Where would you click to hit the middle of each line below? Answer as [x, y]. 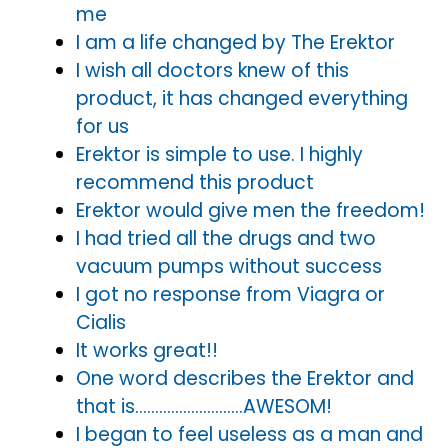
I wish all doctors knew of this [212, 70]
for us [102, 126]
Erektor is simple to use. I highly [219, 154]
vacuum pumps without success [229, 266]
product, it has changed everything [242, 98]
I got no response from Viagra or [230, 294]
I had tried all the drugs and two [226, 238]
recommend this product [195, 182]
